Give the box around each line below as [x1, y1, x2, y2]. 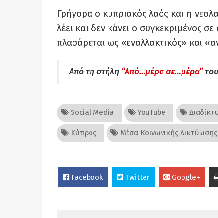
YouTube [136, 108, 165, 117]
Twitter [123, 173, 150, 182]
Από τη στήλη [69, 67, 121, 77]
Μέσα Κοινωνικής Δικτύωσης [118, 128, 217, 137]
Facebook [69, 173, 103, 182]
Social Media [69, 108, 114, 117]
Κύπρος [69, 128, 96, 137]
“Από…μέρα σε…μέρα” [121, 67, 203, 77]
